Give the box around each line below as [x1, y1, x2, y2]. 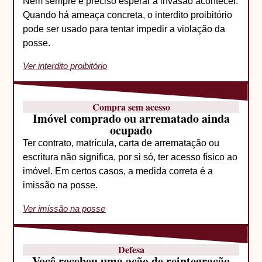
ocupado [110, 122, 152, 139]
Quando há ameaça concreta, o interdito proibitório [23, 10, 233, 20]
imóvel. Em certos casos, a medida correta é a [23, 166, 213, 177]
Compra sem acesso [92, 100, 170, 114]
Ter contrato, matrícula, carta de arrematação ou [23, 138, 220, 149]
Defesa [118, 242, 144, 256]
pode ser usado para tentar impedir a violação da [23, 24, 226, 35]
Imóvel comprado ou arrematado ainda [32, 110, 230, 127]
